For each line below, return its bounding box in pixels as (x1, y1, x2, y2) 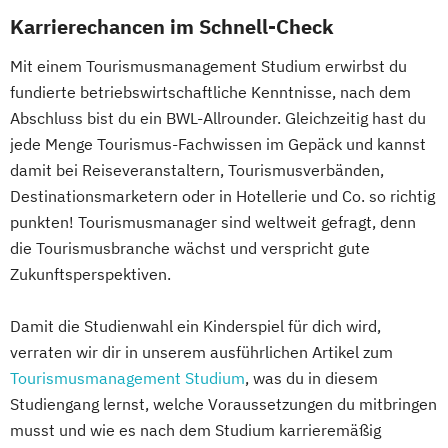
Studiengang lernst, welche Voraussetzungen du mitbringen (10, 394, 437, 414)
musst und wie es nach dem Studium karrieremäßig (10, 420, 381, 440)
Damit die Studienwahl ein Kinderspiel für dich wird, (10, 316, 381, 336)
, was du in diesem (245, 368, 378, 388)
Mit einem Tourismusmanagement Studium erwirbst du (10, 56, 407, 76)
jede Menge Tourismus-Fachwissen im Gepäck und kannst (10, 134, 426, 154)
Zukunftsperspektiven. (10, 264, 171, 284)
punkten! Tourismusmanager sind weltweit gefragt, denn (10, 212, 416, 232)
